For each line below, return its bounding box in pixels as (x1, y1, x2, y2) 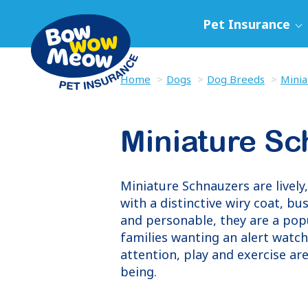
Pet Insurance (203, 16, 294, 32)
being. (120, 263, 157, 280)
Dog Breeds (207, 72, 265, 86)
